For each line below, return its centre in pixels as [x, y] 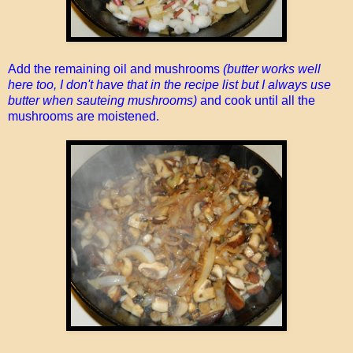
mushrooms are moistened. [84, 116]
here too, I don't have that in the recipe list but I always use [169, 84]
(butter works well [272, 69]
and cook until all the [256, 100]
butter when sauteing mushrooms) [102, 100]
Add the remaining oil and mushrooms [115, 69]
